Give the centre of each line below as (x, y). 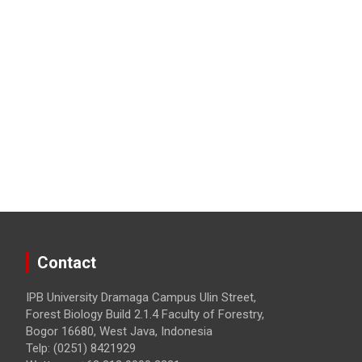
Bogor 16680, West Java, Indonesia (119, 331)
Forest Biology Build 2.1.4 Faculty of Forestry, (145, 314)
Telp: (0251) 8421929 (81, 348)
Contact (67, 262)
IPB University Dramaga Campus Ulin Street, (141, 297)
